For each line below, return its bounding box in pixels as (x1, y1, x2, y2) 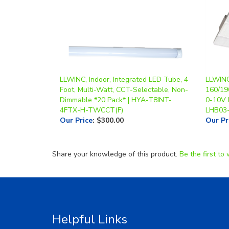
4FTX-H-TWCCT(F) (60, 87, 123, 98)
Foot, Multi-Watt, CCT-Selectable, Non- (60, 67, 188, 77)
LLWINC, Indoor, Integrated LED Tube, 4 (60, 57, 188, 67)
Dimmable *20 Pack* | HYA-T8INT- (60, 77, 172, 87)
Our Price (60, 98, 93, 108)
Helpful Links (52, 194, 127, 210)
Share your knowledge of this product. (52, 132, 179, 142)
